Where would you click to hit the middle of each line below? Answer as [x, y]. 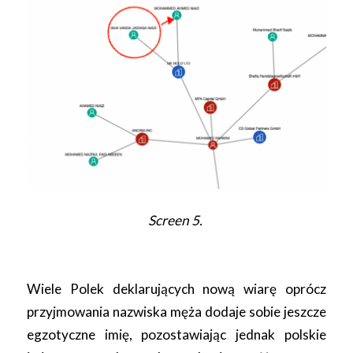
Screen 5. [176, 221]
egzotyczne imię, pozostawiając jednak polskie [176, 335]
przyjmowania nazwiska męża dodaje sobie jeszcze [176, 312]
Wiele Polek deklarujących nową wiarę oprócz [176, 289]
